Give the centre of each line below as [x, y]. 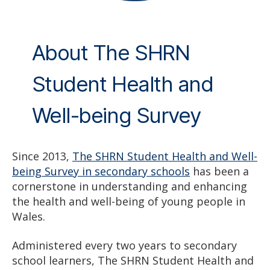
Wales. [29, 217]
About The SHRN [111, 53]
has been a [219, 171]
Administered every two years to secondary [124, 245]
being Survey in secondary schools [101, 171]
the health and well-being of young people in [129, 202]
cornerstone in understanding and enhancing [130, 187]
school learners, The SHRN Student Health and [133, 260]
